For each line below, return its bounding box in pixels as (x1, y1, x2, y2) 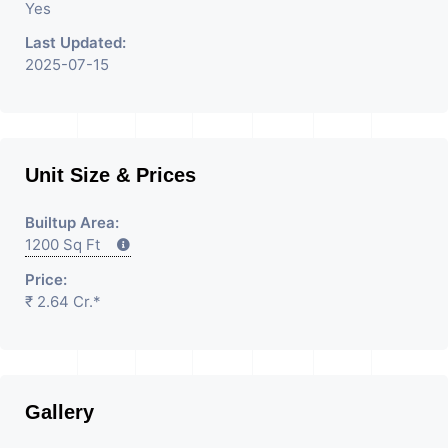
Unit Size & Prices (25, 163, 196, 186)
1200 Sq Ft (25, 234, 116, 254)
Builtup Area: (25, 212, 119, 232)
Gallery (25, 400, 94, 423)
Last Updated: (25, 32, 126, 52)
